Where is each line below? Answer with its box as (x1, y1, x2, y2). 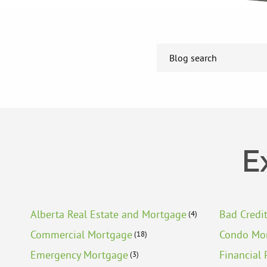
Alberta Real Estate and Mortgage (30, 207, 187, 222)
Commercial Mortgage (30, 228, 132, 242)
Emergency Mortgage (30, 248, 128, 262)
